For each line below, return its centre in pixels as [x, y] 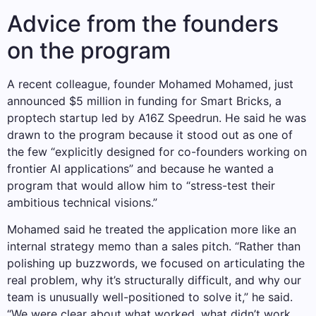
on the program [89, 50]
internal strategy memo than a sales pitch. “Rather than [154, 247]
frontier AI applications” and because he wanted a [140, 168]
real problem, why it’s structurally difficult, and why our [154, 280]
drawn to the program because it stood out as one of [150, 134]
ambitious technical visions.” [82, 202]
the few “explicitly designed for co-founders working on [157, 151]
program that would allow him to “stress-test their [141, 185]
